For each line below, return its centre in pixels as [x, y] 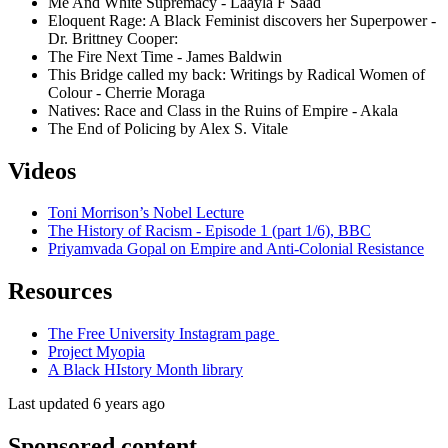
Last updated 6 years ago [86, 404]
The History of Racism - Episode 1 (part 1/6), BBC [209, 231]
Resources [60, 291]
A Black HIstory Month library [145, 370]
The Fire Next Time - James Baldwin [165, 56]
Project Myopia [96, 352]
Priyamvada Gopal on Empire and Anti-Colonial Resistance [236, 249]
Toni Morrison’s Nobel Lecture [146, 213]
